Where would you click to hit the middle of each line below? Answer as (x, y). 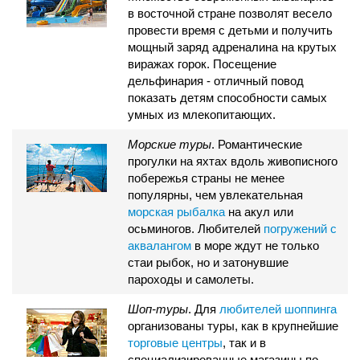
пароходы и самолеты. (191, 279)
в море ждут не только (255, 245)
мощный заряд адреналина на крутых (232, 47)
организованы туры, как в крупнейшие (233, 326)
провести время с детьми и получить (230, 30)
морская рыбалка (176, 212)
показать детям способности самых (227, 98)
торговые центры (175, 343)
